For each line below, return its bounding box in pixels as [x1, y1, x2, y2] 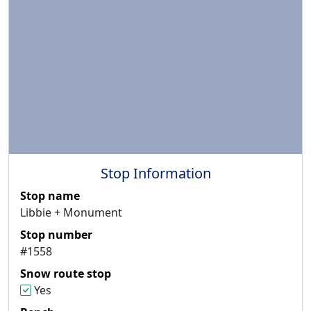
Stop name [20, 187, 80, 203]
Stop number [20, 226, 92, 242]
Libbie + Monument [20, 204, 122, 220]
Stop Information [100, 163, 211, 183]
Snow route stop [20, 265, 111, 281]
